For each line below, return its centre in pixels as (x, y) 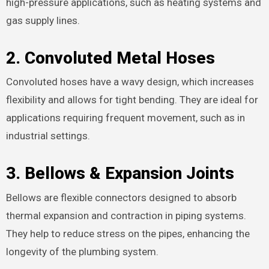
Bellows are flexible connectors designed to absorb (121, 197)
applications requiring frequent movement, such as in (125, 118)
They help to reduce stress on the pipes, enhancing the (128, 233)
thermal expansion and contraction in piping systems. (126, 215)
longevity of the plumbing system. (82, 251)
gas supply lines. (43, 20)
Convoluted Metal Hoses (119, 58)
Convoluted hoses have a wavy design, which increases (130, 82)
